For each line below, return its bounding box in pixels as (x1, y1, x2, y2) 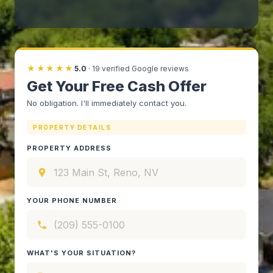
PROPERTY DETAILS (33, 124, 111, 131)
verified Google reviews (101, 63, 189, 73)
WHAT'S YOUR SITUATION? (27, 249, 136, 257)
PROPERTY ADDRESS (27, 144, 112, 152)
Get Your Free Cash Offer (27, 77, 207, 95)
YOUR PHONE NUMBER (27, 196, 117, 205)
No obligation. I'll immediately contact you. (27, 98, 186, 108)
